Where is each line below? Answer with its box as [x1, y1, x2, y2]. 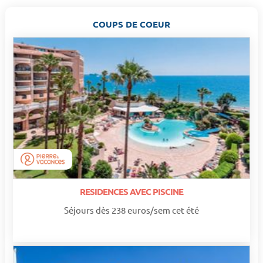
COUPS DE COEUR [93, 18, 170, 30]
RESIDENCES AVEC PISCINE [80, 186, 183, 198]
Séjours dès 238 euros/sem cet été [64, 204, 199, 216]
